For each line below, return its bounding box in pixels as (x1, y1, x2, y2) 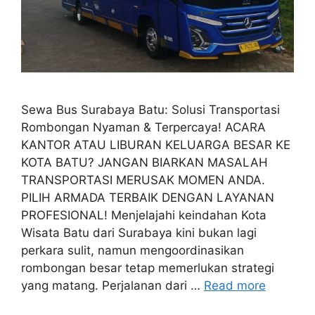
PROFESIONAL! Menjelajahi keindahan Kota (21, 208, 266, 222)
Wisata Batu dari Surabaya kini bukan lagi (21, 226, 257, 240)
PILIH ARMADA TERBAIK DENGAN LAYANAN (21, 191, 274, 205)
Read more (204, 278, 266, 292)
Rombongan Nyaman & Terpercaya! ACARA (21, 120, 266, 134)
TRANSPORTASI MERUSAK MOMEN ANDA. (21, 173, 265, 187)
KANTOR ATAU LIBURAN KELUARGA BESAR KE (21, 138, 290, 152)
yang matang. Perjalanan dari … (21, 278, 204, 292)
